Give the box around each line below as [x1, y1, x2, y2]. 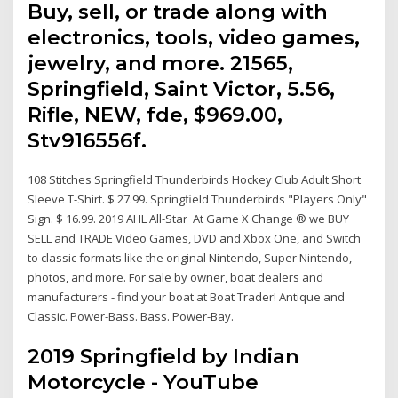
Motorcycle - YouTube [28, 370, 259, 395]
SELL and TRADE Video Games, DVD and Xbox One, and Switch [28, 229, 362, 246]
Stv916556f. [28, 127, 147, 153]
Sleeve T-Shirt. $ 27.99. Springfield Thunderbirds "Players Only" [28, 190, 368, 207]
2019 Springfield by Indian [28, 344, 300, 370]
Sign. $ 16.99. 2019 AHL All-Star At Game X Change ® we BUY [28, 210, 350, 227]
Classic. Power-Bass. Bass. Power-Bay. [28, 307, 235, 324]
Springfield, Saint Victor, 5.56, [28, 76, 336, 101]
